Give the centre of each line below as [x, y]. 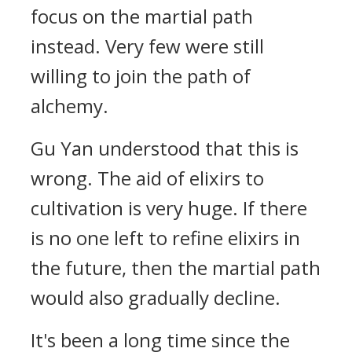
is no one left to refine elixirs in [165, 238]
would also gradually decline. [156, 297]
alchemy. [70, 106]
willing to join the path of [141, 76]
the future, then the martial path [176, 268]
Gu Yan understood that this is [165, 148]
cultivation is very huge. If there [169, 208]
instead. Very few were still [147, 46]
